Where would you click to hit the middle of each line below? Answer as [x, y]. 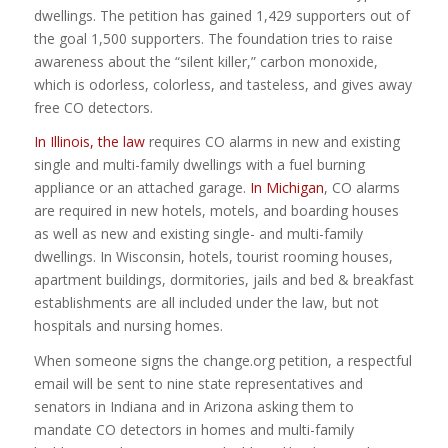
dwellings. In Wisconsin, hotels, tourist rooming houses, [213, 257]
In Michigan [286, 188]
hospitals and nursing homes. [128, 326]
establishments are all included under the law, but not [206, 303]
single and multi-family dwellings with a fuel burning [199, 165]
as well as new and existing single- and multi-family [198, 234]
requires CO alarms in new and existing [272, 142]
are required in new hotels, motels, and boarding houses [216, 211]
